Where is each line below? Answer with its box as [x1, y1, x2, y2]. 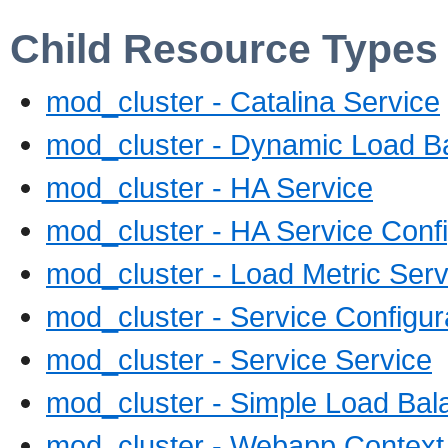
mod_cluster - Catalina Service [46, 85, 440, 119]
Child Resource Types [10, 25, 438, 72]
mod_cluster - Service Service [46, 343, 432, 377]
